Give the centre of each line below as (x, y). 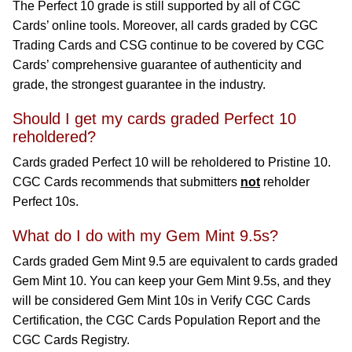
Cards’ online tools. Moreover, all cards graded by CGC (165, 26)
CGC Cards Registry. (71, 340)
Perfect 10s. (46, 202)
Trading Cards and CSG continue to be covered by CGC (169, 45)
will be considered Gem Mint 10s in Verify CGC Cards (161, 301)
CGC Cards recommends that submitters (126, 182)
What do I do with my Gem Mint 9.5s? (145, 236)
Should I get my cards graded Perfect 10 (154, 119)
